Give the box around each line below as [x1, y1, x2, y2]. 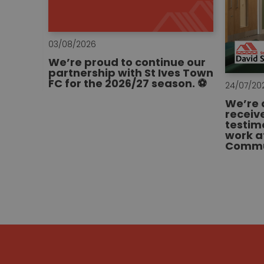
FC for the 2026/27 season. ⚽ [48, 76, 207, 91]
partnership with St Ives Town [48, 65, 213, 81]
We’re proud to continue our [48, 55, 206, 70]
